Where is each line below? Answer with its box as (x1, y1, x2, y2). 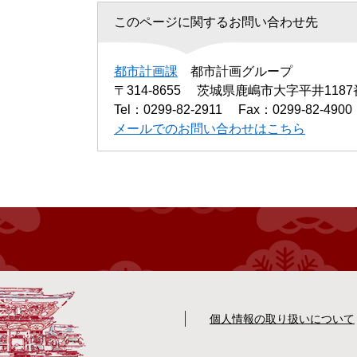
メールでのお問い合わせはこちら (114, 121, 305, 135)
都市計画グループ (190, 64, 292, 78)
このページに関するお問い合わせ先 (114, 14, 318, 29)
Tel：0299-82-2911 (114, 102, 222, 116)
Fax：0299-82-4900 (238, 102, 352, 116)
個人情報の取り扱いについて (210, 312, 355, 325)
